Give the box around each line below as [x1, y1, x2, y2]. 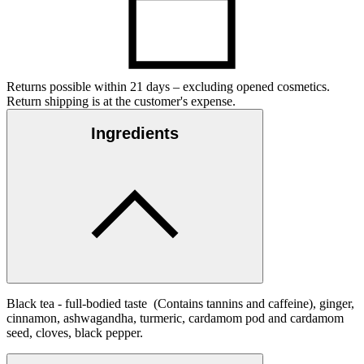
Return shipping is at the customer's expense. [6, 93, 236, 108]
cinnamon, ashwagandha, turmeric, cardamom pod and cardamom [6, 310, 344, 325]
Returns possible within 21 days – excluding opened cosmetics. [6, 79, 330, 93]
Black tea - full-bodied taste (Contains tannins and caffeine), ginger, [6, 296, 354, 310]
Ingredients [91, 124, 179, 143]
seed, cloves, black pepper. [6, 325, 143, 340]
